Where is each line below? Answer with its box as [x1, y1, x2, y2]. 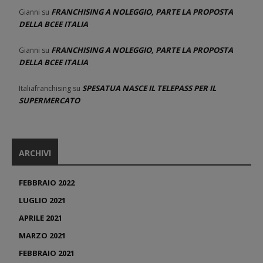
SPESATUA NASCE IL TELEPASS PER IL [82, 82, 216, 93]
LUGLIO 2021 [19, 194, 66, 205]
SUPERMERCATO [19, 95, 80, 106]
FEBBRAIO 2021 [19, 247, 75, 258]
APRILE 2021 [19, 212, 62, 223]
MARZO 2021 [19, 230, 66, 241]
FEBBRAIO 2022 [19, 177, 75, 188]
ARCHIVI [19, 147, 51, 159]
